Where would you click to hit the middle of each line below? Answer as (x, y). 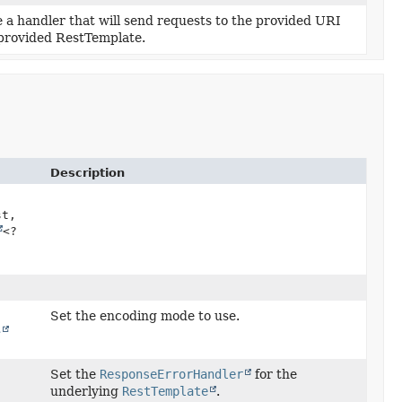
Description (87, 173)
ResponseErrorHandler (171, 374)
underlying (86, 391)
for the (274, 374)
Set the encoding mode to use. (144, 316)
